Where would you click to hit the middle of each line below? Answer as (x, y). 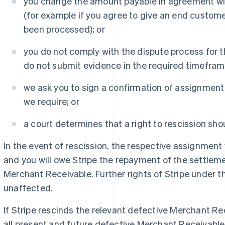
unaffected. (28, 188)
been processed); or (64, 29)
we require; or (52, 101)
